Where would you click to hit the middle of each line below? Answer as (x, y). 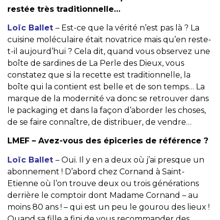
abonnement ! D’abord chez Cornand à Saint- (96, 171)
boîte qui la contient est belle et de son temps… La (106, 87)
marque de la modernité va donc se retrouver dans (108, 99)
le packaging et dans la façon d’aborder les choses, (107, 110)
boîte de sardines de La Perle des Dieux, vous (96, 63)
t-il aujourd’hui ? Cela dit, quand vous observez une (109, 52)
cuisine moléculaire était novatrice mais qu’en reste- (109, 40)
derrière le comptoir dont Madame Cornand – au (103, 195)
